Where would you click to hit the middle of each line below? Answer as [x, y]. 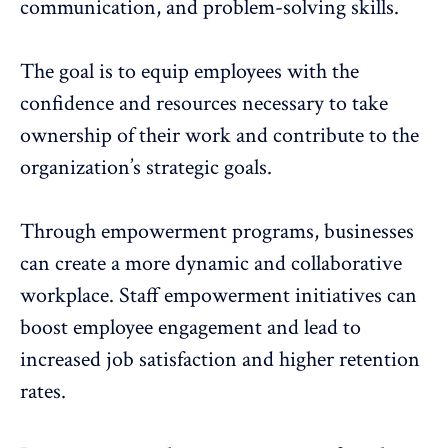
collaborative [346, 264]
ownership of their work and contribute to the [219, 136]
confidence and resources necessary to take [204, 104]
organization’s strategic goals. [146, 168]
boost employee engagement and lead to [190, 328]
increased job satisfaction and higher [179, 360]
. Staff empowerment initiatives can [263, 296]
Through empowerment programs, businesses [217, 232]
